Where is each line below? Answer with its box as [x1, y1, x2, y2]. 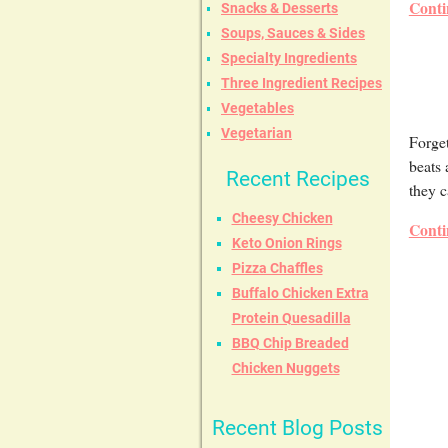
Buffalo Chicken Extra [231, 285, 369, 302]
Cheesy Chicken [231, 210, 333, 227]
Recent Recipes [225, 167, 370, 192]
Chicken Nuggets [231, 360, 340, 377]
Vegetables [221, 100, 294, 117]
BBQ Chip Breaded [231, 335, 349, 352]
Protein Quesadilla [231, 310, 351, 327]
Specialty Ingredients [221, 50, 357, 67]
